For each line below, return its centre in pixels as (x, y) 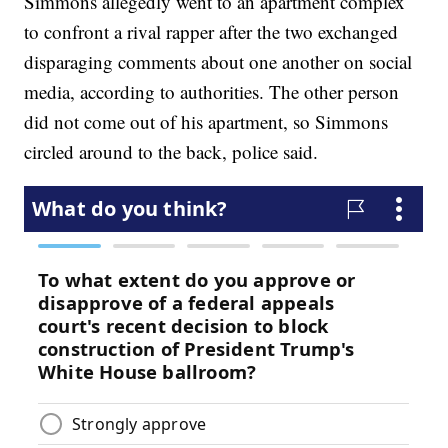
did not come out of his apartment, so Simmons (206, 122)
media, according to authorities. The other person (212, 92)
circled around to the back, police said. (171, 152)
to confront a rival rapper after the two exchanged (211, 32)
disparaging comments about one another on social (218, 62)
